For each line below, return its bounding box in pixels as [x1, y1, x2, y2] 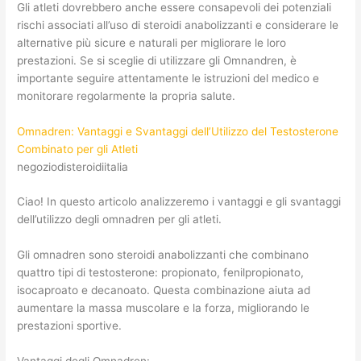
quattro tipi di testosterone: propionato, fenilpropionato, [17, 266, 305, 280]
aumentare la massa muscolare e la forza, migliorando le [17, 301, 310, 315]
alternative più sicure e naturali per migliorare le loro [17, 35, 287, 49]
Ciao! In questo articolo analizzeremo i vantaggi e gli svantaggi [17, 195, 342, 209]
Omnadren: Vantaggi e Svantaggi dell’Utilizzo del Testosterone [17, 124, 339, 138]
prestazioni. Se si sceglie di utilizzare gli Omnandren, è [17, 53, 297, 67]
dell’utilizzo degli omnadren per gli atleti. [17, 213, 222, 226]
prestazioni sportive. [17, 319, 122, 333]
